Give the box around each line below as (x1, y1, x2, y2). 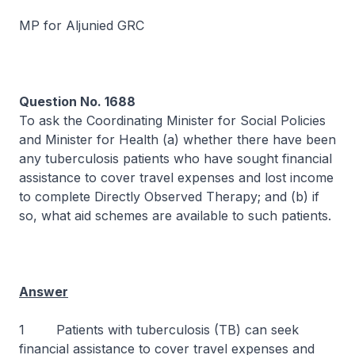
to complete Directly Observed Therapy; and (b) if (19, 189, 319, 204)
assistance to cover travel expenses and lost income (19, 170, 334, 185)
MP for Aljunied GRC (19, 17, 144, 33)
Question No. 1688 (19, 94, 136, 109)
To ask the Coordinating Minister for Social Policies (19, 113, 326, 128)
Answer (19, 284, 68, 300)
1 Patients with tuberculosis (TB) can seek (19, 322, 299, 338)
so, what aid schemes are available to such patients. (19, 208, 331, 223)
